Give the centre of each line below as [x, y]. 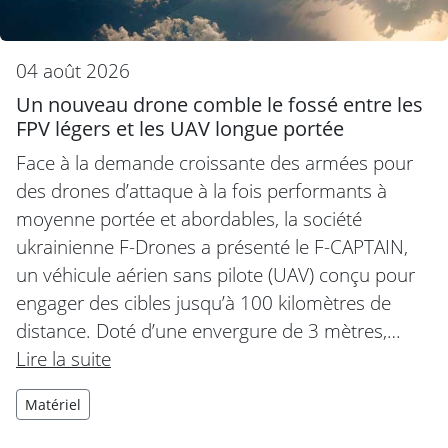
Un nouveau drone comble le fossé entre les [219, 105]
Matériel [53, 405]
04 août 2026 [73, 71]
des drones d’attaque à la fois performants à [201, 191]
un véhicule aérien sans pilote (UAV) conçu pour [215, 275]
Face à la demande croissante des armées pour [214, 163]
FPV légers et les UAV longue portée [180, 129]
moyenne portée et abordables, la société [189, 219]
